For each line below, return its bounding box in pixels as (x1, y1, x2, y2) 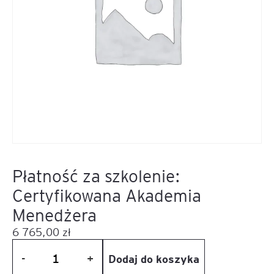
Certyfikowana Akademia (12, 183, 201, 206)
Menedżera (12, 203, 97, 226)
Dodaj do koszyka (108, 250, 199, 265)
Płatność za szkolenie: (12, 164, 180, 187)
